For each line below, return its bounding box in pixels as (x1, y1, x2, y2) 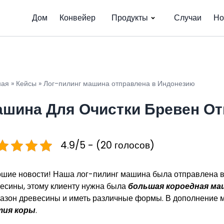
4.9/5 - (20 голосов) (60, 138, 154, 152)
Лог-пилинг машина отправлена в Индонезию (43, 78, 195, 88)
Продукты (111, 12, 148, 23)
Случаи (174, 12, 201, 23)
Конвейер (59, 12, 95, 23)
